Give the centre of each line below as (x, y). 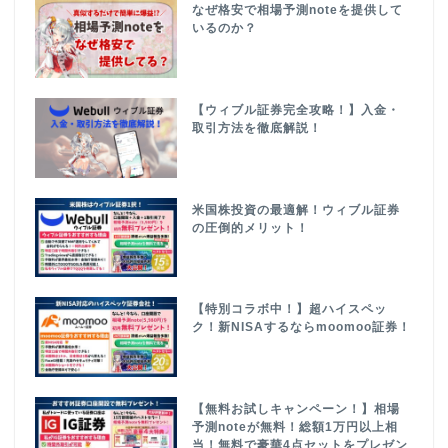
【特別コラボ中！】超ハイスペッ (290, 309)
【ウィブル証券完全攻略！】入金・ (296, 110)
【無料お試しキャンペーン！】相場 (296, 409)
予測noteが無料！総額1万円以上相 (295, 427)
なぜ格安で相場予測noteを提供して (298, 10)
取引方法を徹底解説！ (257, 128)
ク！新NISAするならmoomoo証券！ (302, 327)
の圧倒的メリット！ (251, 227)
